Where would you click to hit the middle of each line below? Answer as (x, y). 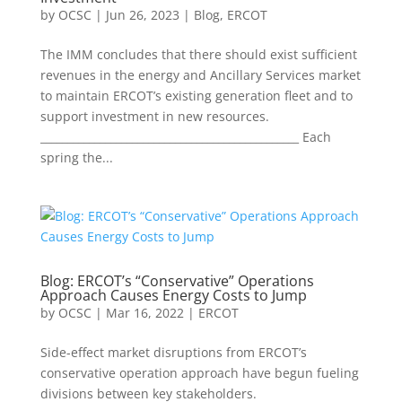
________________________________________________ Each (185, 136)
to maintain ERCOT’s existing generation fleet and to (196, 95)
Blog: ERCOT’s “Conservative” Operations (177, 280)
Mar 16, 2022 (144, 312)
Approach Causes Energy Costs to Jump (173, 295)
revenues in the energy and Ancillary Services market (200, 74)
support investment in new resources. (154, 116)
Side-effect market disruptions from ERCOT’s (173, 352)
